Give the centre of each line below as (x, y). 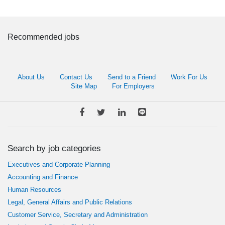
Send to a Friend (132, 77)
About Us (31, 77)
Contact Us (76, 77)
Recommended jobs (43, 37)
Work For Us (189, 77)
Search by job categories (54, 148)
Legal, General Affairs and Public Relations (70, 202)
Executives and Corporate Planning (59, 164)
